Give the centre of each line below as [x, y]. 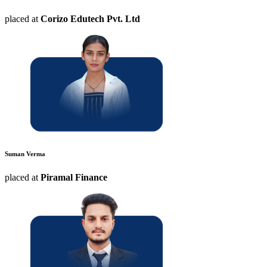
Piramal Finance [74, 177]
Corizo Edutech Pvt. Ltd [90, 18]
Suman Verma [25, 153]
